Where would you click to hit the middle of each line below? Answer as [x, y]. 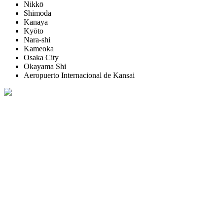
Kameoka [39, 48]
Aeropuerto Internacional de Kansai [79, 75]
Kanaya [36, 22]
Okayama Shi [45, 66]
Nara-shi [37, 39]
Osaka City [41, 57]
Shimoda [37, 13]
